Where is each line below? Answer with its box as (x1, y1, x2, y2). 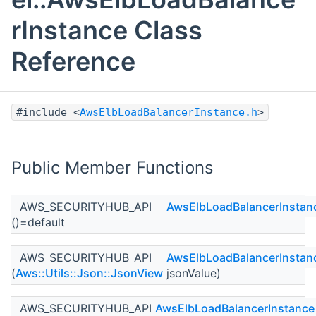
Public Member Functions (11, 157, 214, 178)
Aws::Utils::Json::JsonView (16, 266, 163, 281)
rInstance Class (11, 15, 202, 47)
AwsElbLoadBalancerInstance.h (80, 106, 257, 119)
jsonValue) (163, 266, 221, 281)
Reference (11, 46, 135, 78)
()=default (11, 215, 65, 230)
